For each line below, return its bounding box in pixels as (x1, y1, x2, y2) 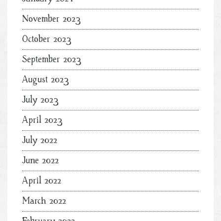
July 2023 (22, 93, 59, 106)
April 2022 (22, 174, 61, 187)
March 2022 (22, 194, 66, 207)
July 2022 (22, 134, 57, 147)
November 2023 (22, 12, 81, 25)
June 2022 (22, 154, 59, 167)
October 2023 (22, 33, 72, 45)
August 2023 (22, 73, 69, 86)
